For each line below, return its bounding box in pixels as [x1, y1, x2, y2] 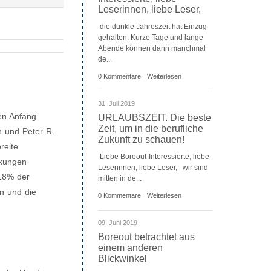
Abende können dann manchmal [98, 44, 206, 53]
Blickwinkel [98, 253, 147, 264]
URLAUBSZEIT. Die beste [98, 113, 211, 123]
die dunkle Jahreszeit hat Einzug [98, 22, 207, 31]
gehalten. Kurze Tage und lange [98, 33, 203, 42]
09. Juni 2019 [98, 219, 137, 226]
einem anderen [98, 243, 163, 253]
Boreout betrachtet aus [98, 232, 195, 242]
